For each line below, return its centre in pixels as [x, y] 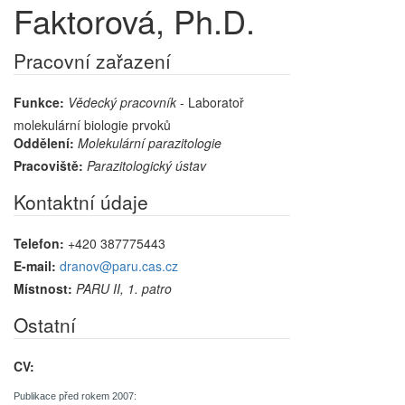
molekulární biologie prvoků [92, 124]
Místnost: [43, 288]
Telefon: [39, 243]
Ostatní [45, 324]
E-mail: [35, 265]
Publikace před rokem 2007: [75, 396]
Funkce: [39, 102]
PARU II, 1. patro [124, 288]
